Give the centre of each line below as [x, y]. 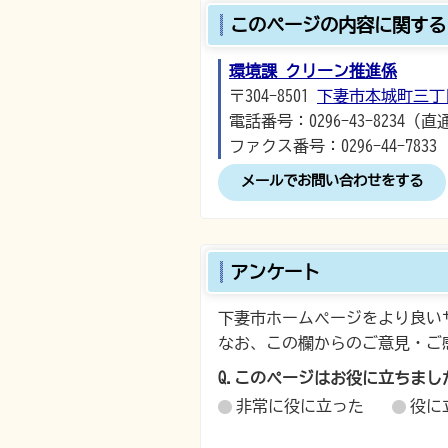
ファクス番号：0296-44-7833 [333, 146]
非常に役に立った [300, 406]
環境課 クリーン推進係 [313, 71]
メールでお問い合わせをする [332, 180]
